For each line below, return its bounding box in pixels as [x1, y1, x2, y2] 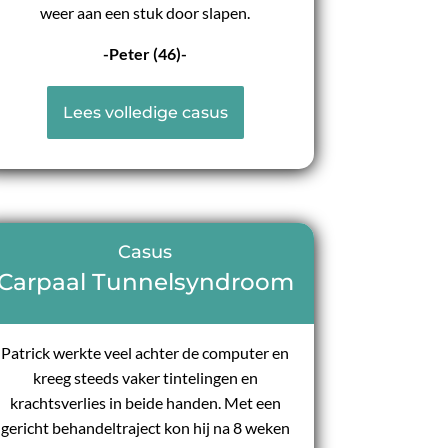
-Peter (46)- [103, 44, 188, 64]
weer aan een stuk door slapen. [40, 3, 251, 23]
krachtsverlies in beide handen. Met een [9, 393, 281, 412]
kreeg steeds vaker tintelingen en [32, 368, 258, 387]
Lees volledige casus [62, 103, 228, 123]
